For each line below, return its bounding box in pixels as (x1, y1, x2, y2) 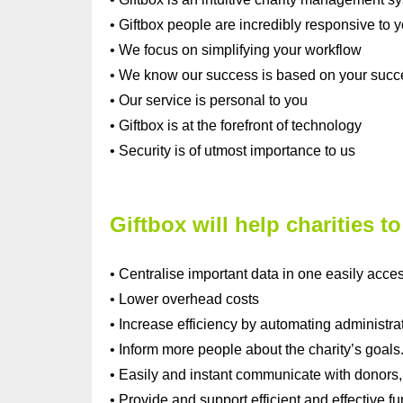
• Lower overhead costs (110, 291, 259, 307)
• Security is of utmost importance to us (110, 142, 359, 158)
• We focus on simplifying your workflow (110, 41, 362, 58)
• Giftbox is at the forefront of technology (110, 117, 362, 133)
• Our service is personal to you (110, 92, 308, 108)
